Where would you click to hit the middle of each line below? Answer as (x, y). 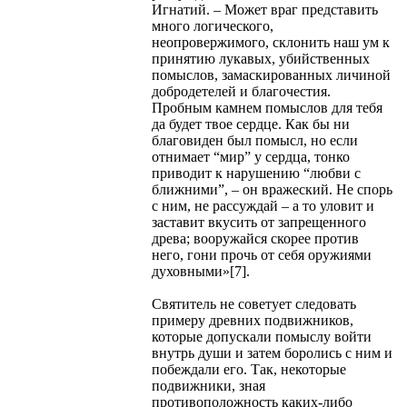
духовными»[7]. (201, 271)
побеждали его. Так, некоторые (249, 369)
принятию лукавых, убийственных (261, 58)
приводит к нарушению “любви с (256, 173)
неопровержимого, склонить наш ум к (271, 42)
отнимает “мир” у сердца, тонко (251, 156)
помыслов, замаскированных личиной (271, 74)
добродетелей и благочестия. (241, 91)
